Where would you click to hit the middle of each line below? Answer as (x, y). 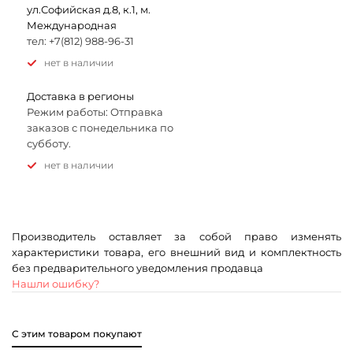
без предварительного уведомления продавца (137, 268)
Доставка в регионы (80, 96)
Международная (72, 25)
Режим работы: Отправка (95, 112)
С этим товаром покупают (77, 334)
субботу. (49, 143)
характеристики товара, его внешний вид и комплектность (176, 252)
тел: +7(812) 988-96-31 (80, 41)
